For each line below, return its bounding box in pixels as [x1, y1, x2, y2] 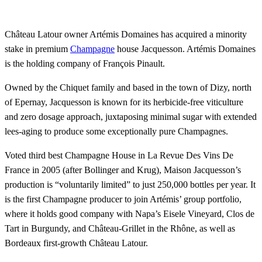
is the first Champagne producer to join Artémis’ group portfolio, [5, 194, 242, 205]
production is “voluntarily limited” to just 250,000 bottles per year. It [5, 180, 256, 190]
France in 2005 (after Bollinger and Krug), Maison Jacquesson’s [5, 165, 241, 175]
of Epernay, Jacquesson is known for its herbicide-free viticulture [5, 97, 243, 108]
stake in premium [5, 44, 70, 54]
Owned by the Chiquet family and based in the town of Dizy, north [5, 82, 251, 93]
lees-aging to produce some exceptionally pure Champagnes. [5, 126, 228, 137]
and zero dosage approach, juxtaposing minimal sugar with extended [5, 112, 257, 122]
